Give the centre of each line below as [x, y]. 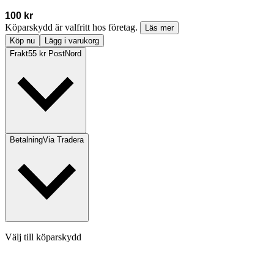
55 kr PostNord [55, 54]
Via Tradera [63, 140]
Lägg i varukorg [72, 41]
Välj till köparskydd [43, 237]
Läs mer [159, 28]
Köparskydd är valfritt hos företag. [72, 28]
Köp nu [22, 41]
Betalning [26, 140]
